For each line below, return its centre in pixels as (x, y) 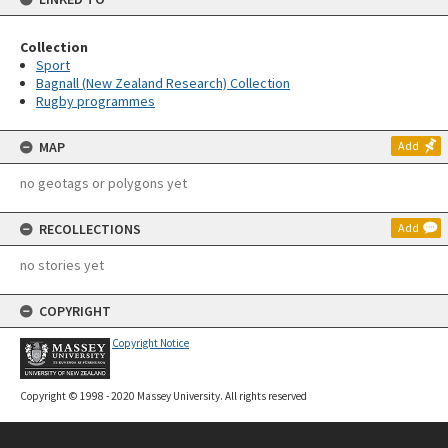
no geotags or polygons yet (103, 183)
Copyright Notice (150, 343)
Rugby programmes (95, 101)
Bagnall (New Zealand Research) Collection (163, 83)
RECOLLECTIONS (90, 229)
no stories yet (62, 265)
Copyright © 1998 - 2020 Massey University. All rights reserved (163, 395)
